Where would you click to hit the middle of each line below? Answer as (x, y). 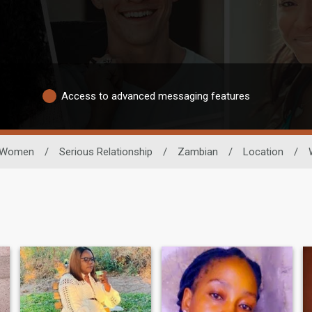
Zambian (198, 151)
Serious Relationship (106, 151)
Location (263, 151)
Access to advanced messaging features (156, 96)
